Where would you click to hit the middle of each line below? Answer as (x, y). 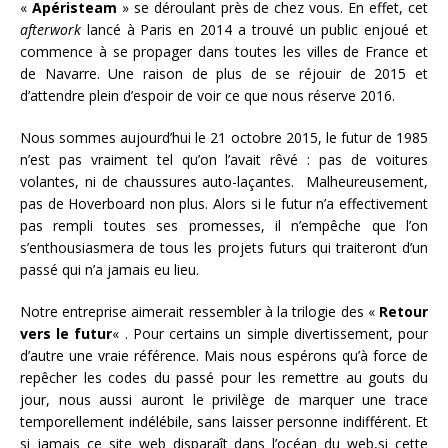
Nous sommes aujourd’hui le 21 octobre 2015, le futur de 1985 (224, 138)
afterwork (50, 30)
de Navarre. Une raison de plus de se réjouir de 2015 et (224, 74)
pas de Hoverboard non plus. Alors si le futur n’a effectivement (224, 204)
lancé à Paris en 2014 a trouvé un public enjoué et (254, 30)
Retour (403, 312)
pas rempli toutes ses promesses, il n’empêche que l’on (224, 226)
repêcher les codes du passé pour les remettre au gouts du (224, 378)
